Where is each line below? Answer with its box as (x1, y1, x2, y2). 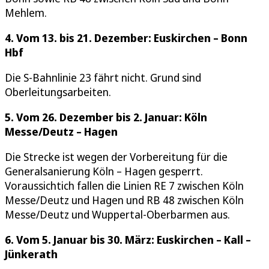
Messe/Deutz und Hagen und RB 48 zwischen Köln (5, 192, 244, 207)
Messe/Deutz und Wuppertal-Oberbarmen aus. (5, 207, 230, 222)
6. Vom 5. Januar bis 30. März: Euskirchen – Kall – (5, 232, 251, 247)
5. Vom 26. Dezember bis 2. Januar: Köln (5, 109, 207, 124)
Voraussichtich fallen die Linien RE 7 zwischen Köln (5, 178, 244, 193)
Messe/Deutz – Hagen (5, 124, 118, 139)
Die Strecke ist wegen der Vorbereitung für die (5, 149, 228, 164)
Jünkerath (5, 246, 58, 261)
